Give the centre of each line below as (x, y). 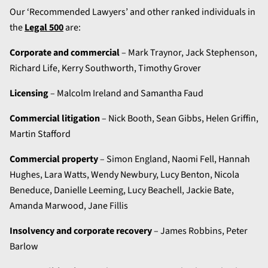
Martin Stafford (40, 134)
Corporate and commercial (65, 53)
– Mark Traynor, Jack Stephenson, (188, 53)
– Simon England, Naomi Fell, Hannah (174, 159)
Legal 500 (44, 28)
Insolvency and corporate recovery (82, 231)
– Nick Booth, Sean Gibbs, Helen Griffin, (179, 119)
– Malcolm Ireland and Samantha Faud (126, 94)
